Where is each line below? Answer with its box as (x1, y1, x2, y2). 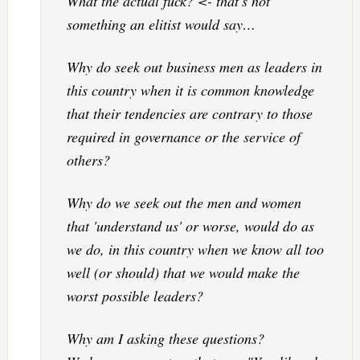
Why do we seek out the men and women (66, 192, 301, 212)
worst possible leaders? (66, 285, 203, 305)
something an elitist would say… (66, 14, 256, 34)
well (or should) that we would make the (66, 262, 300, 282)
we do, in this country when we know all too (66, 239, 324, 259)
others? (66, 149, 110, 170)
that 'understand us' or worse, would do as (66, 215, 314, 235)
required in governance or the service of (66, 126, 301, 146)
